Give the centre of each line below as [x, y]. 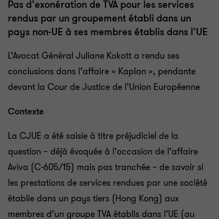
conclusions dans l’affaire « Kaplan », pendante [102, 71]
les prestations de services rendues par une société [108, 183]
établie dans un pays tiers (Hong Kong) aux [93, 198]
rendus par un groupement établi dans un [99, 18]
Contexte [26, 111]
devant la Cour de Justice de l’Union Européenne [104, 87]
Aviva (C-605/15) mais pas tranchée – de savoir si [106, 167]
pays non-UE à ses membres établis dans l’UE [108, 32]
